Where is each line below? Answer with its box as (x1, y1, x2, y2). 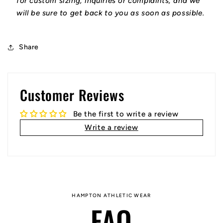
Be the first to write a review (73, 110, 179, 119)
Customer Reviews (20, 85, 124, 106)
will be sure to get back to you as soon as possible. (16, 8, 207, 18)
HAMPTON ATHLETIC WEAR (72, 192, 151, 199)
